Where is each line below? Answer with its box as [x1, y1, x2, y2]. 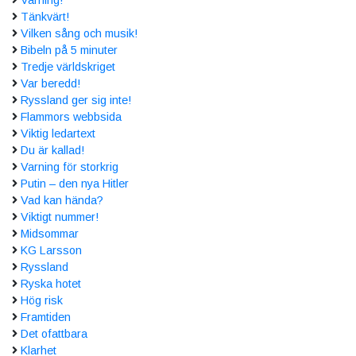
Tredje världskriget [21, 60, 115, 73]
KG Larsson [21, 243, 82, 257]
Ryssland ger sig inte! [21, 93, 131, 106]
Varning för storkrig [21, 160, 118, 173]
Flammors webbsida [21, 110, 122, 123]
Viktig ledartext [21, 126, 95, 140]
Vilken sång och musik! [21, 26, 137, 40]
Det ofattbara [21, 327, 87, 340]
